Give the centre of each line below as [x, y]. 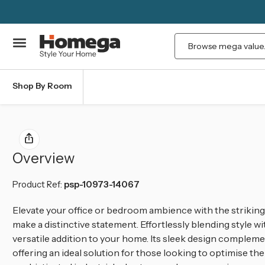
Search [191, 41]
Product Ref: [38, 184]
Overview [43, 158]
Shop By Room [42, 85]
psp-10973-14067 [102, 184]
